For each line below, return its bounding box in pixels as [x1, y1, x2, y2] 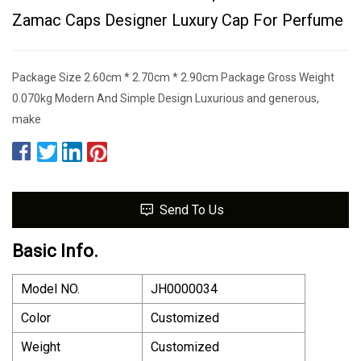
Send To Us [159, 201, 224, 218]
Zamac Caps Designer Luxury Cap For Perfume [12, 10, 343, 30]
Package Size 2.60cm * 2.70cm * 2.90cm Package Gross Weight [12, 70, 334, 84]
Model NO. [21, 280, 80, 297]
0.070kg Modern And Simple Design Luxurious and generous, [12, 91, 319, 105]
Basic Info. [12, 240, 98, 261]
